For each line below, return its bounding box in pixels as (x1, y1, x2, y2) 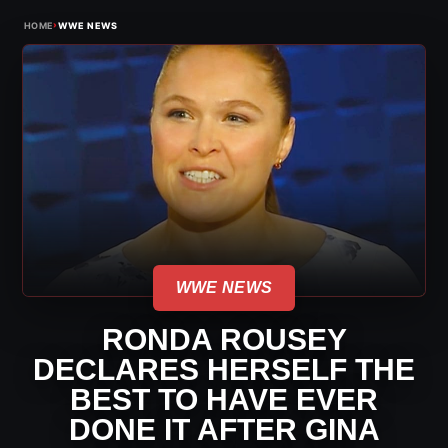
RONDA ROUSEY (101, 323, 347, 357)
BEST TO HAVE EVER (70, 383, 378, 417)
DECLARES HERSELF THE (33, 353, 415, 387)
